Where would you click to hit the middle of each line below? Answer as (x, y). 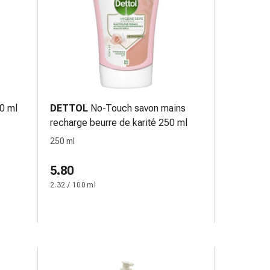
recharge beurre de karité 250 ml (119, 123)
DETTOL (69, 108)
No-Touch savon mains (138, 108)
